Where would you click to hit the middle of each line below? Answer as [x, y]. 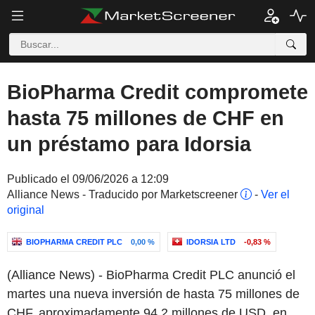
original [26, 210]
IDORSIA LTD [211, 242]
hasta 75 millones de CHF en [146, 118]
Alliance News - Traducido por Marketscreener [124, 194]
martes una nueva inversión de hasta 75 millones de [153, 294]
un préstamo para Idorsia [129, 144]
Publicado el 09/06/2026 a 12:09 [88, 179]
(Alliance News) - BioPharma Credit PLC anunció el [151, 275]
